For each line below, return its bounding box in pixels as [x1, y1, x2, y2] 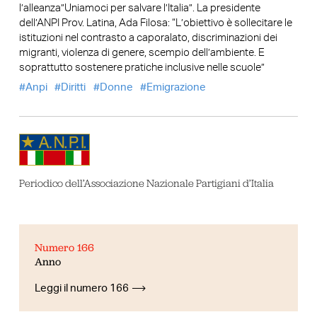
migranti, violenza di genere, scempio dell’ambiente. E [18, 47, 265, 58]
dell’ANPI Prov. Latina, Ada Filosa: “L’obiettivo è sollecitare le [18, 17, 292, 28]
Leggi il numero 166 [35, 282, 129, 294]
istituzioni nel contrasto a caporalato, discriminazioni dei [18, 32, 277, 43]
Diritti [61, 82, 86, 93]
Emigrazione [146, 82, 207, 93]
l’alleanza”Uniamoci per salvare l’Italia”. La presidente [18, 2, 260, 13]
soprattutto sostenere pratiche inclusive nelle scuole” [18, 62, 265, 73]
